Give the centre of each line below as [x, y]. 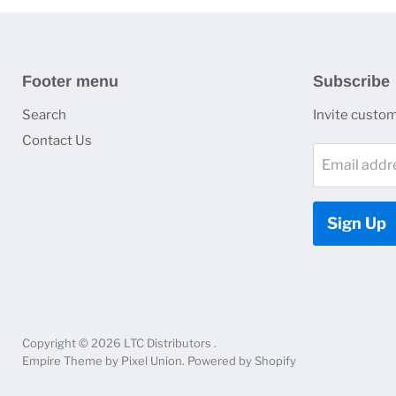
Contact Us [57, 141]
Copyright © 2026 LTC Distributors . [119, 343]
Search [44, 115]
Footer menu [70, 82]
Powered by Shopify [242, 361]
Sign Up [356, 224]
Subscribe [351, 82]
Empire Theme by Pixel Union [102, 361]
